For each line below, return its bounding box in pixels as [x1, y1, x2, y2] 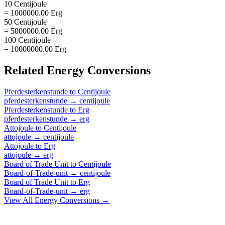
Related [4, 63, 47, 77]
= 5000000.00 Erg [4, 26, 62, 35]
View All [4, 195, 35, 204]
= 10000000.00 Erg [4, 44, 66, 53]
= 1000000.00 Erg [4, 8, 62, 17]
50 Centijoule [4, 17, 47, 26]
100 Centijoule [4, 35, 51, 44]
